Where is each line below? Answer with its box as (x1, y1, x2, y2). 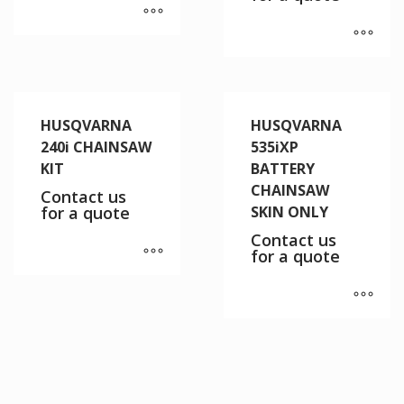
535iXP (250, 136, 298, 157)
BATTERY (250, 158, 315, 179)
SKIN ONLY (250, 201, 328, 222)
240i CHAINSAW (41, 136, 151, 157)
